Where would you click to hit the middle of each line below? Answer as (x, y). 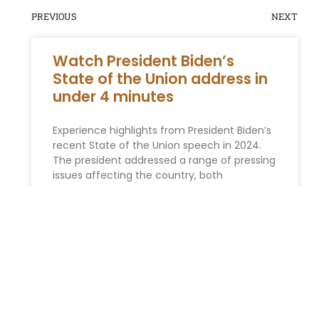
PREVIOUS (54, 16)
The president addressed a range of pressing (164, 160)
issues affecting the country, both (137, 175)
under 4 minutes (113, 96)
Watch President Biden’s (143, 61)
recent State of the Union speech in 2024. (157, 145)
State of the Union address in (160, 78)
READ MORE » (80, 210)
